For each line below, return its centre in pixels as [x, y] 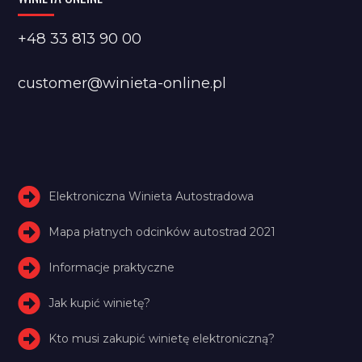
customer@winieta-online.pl [122, 82]
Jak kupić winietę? [100, 303]
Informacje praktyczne [112, 267]
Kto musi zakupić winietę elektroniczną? [162, 338]
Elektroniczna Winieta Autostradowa [152, 196]
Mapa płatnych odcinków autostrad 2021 [162, 232]
